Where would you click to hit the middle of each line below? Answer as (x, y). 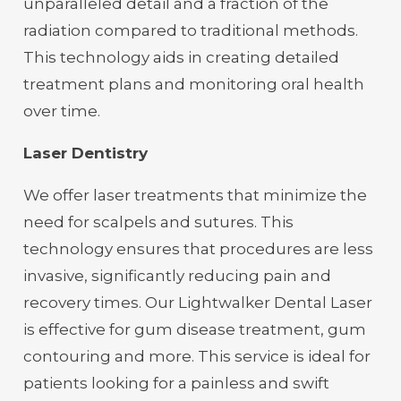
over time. (61, 111)
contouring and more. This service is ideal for (196, 356)
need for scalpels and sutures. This (158, 222)
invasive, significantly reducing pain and (177, 275)
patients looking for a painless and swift (176, 383)
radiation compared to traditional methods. (190, 30)
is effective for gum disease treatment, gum (194, 329)
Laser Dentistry (85, 153)
